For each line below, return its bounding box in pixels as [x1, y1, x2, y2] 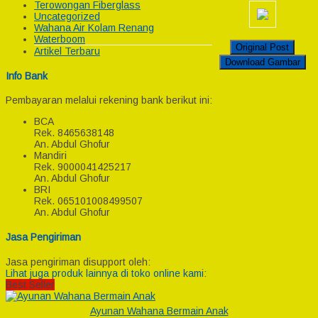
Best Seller [6, 278, 55, 290]
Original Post [236, 41, 289, 53]
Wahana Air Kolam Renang [34, 22, 154, 34]
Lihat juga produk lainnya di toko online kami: [6, 267, 207, 279]
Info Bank [6, 70, 48, 82]
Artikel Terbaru [34, 45, 100, 57]
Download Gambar [224, 56, 300, 67]
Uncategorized [34, 11, 100, 23]
